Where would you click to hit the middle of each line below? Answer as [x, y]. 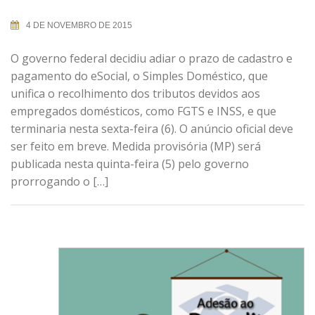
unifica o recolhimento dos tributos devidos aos [135, 94]
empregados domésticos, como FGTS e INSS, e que [143, 111]
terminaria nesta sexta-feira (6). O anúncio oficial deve [152, 129]
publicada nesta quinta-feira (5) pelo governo [130, 164]
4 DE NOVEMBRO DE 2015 [79, 26]
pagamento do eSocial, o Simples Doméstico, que [139, 76]
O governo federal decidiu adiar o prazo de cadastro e [152, 59]
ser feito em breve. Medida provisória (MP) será [136, 147]
